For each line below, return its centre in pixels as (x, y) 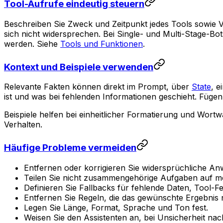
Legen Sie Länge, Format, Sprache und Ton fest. (116, 207)
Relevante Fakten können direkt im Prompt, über (98, 87)
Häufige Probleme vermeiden (70, 148)
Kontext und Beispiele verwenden (79, 67)
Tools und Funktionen (102, 44)
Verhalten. (23, 125)
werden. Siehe (32, 44)
